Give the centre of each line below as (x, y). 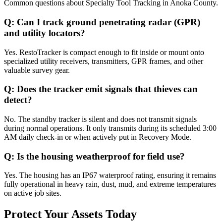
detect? (18, 100)
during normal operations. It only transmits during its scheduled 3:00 (110, 128)
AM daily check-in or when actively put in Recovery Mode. (98, 137)
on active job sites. (33, 193)
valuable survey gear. (37, 70)
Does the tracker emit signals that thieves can (107, 89)
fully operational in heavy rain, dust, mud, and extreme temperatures (110, 184)
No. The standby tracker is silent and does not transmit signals (100, 119)
